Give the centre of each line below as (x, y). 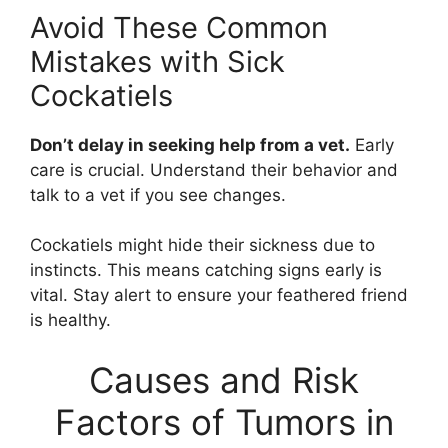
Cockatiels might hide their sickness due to (202, 245)
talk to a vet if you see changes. (158, 194)
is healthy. (70, 320)
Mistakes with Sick (157, 61)
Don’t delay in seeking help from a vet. (190, 144)
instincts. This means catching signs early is (206, 270)
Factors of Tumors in (224, 421)
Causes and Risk (224, 379)
